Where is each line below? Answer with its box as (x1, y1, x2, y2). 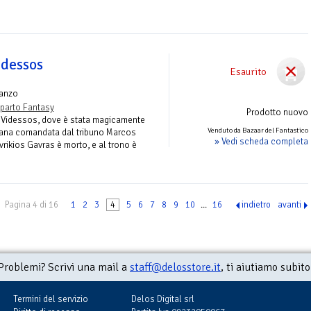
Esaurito (230, 65, 267, 78)
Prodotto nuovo (246, 106, 308, 119)
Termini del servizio (13, 293, 88, 305)
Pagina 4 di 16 (5, 199, 58, 211)
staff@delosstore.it (130, 260, 221, 275)
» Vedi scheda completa (215, 135, 308, 148)
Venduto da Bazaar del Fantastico (208, 126, 308, 135)
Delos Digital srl (131, 293, 194, 305)
